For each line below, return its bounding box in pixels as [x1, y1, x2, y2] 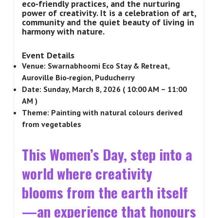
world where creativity [22, 163, 152, 183]
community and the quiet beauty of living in [22, 17, 194, 28]
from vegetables [22, 119, 81, 129]
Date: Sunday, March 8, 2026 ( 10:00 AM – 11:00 [22, 84, 187, 94]
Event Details [22, 50, 74, 61]
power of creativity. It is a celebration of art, [22, 7, 196, 18]
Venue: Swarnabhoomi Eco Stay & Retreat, [22, 61, 169, 71]
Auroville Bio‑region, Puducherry [22, 73, 135, 82]
